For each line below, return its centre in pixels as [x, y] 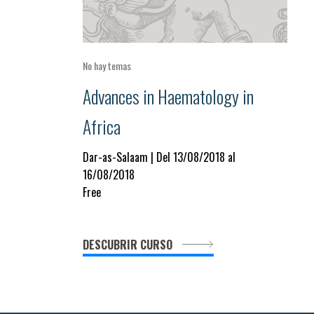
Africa [102, 126]
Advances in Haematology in [168, 96]
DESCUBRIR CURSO [129, 245]
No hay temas [107, 66]
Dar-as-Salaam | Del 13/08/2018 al [159, 157]
